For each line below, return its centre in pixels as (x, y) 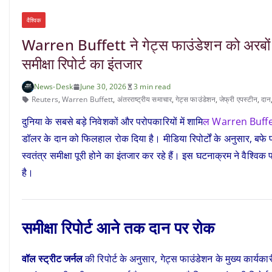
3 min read (152, 87)
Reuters (45, 99)
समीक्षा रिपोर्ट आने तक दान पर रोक (118, 228)
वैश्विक (34, 20)
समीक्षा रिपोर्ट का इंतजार (82, 63)
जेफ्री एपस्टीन (239, 99)
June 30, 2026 (103, 87)
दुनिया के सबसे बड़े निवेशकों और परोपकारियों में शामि (113, 121)
